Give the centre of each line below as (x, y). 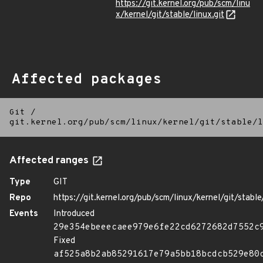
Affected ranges (50, 161)
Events (24, 214)
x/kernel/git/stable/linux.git (170, 15)
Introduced (74, 214)
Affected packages (87, 80)
